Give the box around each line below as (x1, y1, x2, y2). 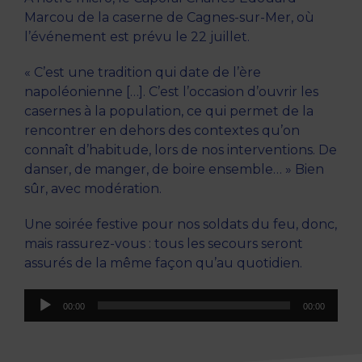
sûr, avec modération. (24, 181, 162, 197)
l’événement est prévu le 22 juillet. (24, 29, 250, 45)
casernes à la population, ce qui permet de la (24, 103, 314, 120)
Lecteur (23, 290, 75, 306)
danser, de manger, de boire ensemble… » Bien (24, 162, 324, 178)
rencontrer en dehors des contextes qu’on (24, 123, 300, 139)
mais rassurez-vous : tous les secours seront (24, 236, 303, 252)
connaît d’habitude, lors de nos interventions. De (24, 142, 337, 158)
